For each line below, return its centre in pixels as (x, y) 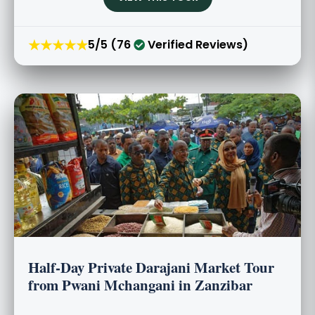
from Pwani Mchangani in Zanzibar (140, 284)
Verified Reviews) (197, 45)
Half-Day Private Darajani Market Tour (151, 267)
